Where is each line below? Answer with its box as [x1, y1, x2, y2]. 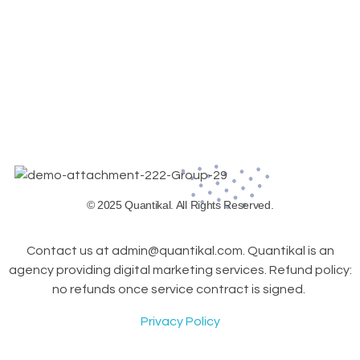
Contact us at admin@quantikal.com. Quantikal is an [26, 243, 334, 257]
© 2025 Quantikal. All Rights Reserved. [86, 198, 274, 211]
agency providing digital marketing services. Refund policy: [8, 263, 352, 276]
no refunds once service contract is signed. [52, 282, 308, 296]
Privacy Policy [140, 314, 220, 328]
